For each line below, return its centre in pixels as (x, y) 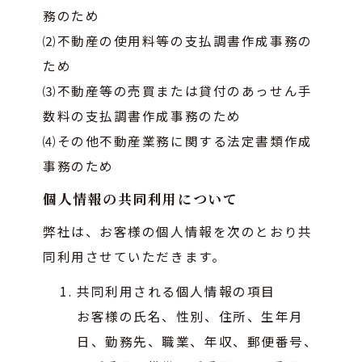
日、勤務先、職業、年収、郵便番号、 (198, 341)
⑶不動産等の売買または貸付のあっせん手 (178, 90)
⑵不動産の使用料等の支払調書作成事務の (178, 40)
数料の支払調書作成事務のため (142, 115)
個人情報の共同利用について (141, 198)
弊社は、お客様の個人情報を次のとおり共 (178, 231)
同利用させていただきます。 (135, 256)
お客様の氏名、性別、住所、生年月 (190, 316)
